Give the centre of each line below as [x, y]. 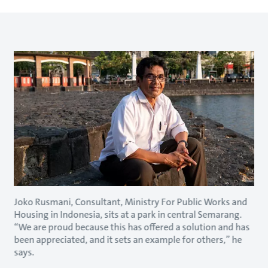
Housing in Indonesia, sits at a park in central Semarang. [128, 214]
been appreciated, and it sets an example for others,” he [128, 239]
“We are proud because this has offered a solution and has [132, 227]
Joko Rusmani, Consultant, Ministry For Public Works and [131, 202]
